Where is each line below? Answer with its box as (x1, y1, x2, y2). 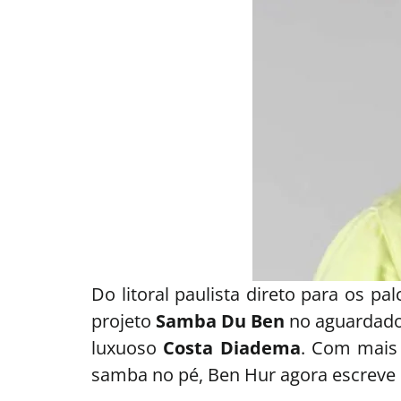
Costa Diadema (163, 335, 301, 360)
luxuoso (91, 335, 164, 360)
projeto (91, 308, 156, 333)
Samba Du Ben (156, 308, 285, 333)
